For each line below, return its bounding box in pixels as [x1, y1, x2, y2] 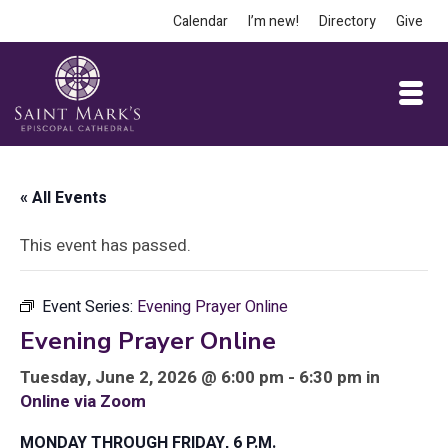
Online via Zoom [20, 389, 146, 414]
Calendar [173, 11, 228, 32]
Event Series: [42, 295, 137, 319]
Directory [319, 11, 376, 32]
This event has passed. [20, 233, 191, 258]
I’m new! [248, 11, 299, 32]
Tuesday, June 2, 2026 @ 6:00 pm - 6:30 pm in [20, 365, 380, 390]
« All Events [20, 186, 107, 210]
